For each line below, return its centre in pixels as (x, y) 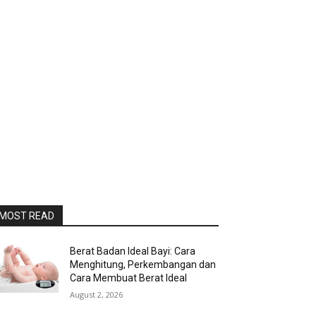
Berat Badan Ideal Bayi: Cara (133, 251)
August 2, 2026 (97, 294)
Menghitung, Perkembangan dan (143, 265)
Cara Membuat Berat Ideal (129, 278)
